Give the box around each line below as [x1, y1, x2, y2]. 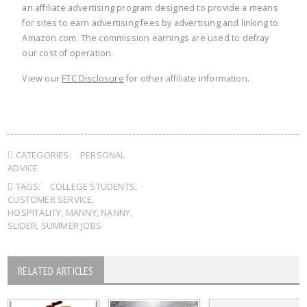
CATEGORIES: [13, 148, 71, 161]
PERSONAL [79, 148, 125, 161]
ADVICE [8, 161, 38, 174]
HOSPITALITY [8, 206, 62, 219]
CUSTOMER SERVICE [8, 193, 93, 206]
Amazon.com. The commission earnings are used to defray [22, 32, 269, 44]
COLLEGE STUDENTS [49, 180, 135, 193]
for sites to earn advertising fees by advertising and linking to [22, 16, 279, 29]
